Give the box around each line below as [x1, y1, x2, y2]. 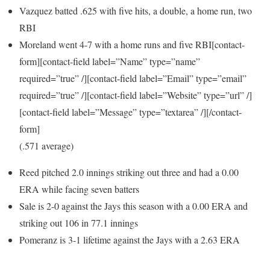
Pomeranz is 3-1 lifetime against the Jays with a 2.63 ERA [19, 233, 240, 246]
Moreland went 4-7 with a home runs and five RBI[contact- [19, 37, 245, 51]
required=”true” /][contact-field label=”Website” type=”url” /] [19, 88, 252, 101]
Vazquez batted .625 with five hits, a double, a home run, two [19, 4, 252, 17]
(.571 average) [19, 139, 74, 152]
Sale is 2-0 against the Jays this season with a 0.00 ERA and [19, 199, 248, 212]
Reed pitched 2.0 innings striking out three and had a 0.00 [19, 165, 239, 178]
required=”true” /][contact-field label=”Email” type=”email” [19, 71, 246, 84]
